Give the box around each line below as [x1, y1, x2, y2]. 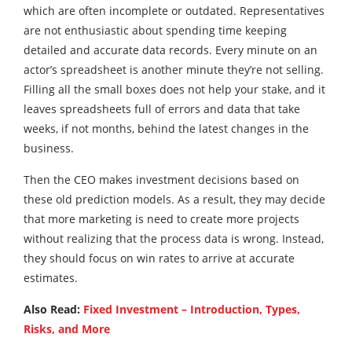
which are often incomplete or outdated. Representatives [24, 3, 324, 19]
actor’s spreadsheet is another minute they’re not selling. [24, 62, 324, 78]
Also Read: [24, 302, 83, 317]
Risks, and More [24, 321, 110, 337]
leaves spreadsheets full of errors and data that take [24, 101, 300, 117]
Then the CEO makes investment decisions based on [24, 172, 299, 188]
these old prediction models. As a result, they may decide [24, 192, 325, 207]
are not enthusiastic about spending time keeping [24, 23, 287, 38]
